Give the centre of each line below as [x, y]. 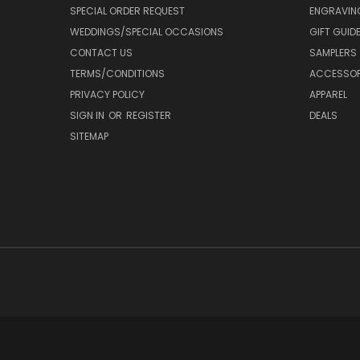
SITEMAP [89, 137]
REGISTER [149, 116]
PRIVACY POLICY [107, 95]
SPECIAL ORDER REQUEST [127, 11]
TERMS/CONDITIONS [117, 74]
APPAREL [328, 95]
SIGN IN [88, 116]
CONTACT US [101, 53]
